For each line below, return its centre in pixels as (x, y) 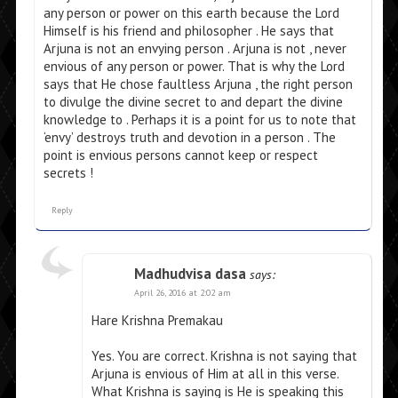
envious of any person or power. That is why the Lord (194, 67)
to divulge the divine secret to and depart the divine (193, 102)
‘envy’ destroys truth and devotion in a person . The (189, 138)
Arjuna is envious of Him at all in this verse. (215, 374)
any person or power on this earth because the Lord (191, 13)
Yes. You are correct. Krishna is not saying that (224, 356)
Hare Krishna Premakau (157, 321)
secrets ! (68, 173)
